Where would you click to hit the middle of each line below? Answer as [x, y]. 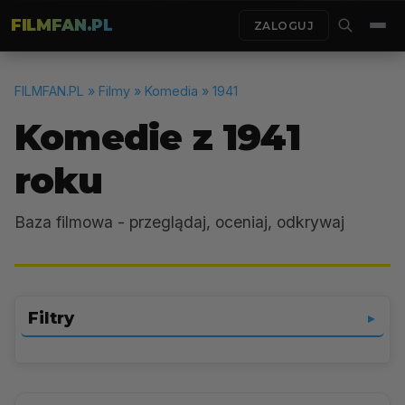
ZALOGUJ [283, 25]
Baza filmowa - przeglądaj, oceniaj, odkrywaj [179, 222]
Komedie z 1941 [157, 137]
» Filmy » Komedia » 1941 [161, 91]
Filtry [51, 318]
